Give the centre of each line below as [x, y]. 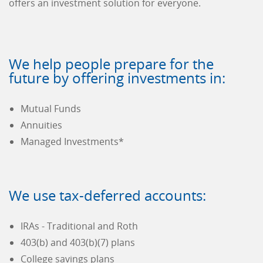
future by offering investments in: [117, 78]
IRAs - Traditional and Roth [79, 226]
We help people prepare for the [111, 64]
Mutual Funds [51, 109]
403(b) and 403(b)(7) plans [78, 243]
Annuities [41, 125]
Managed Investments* [72, 142]
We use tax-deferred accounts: [107, 195]
